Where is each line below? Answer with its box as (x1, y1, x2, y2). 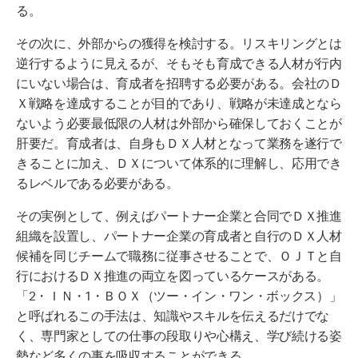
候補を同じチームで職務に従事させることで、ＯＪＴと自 (16, 243, 342, 264)
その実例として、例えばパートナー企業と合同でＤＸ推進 (16, 203, 342, 224)
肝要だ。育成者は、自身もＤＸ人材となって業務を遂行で (16, 130, 342, 151)
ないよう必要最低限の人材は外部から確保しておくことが (16, 110, 342, 131)
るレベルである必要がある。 (16, 170, 179, 191)
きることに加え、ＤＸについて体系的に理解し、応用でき (16, 150, 342, 171)
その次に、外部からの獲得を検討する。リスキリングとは (16, 30, 342, 51)
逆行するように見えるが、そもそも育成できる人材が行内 (16, 50, 342, 71)
